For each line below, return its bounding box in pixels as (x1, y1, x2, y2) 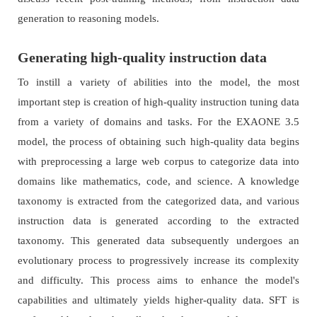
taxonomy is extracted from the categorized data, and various (17, 195, 300, 207)
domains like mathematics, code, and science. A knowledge (17, 175, 300, 188)
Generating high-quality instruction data (17, 50, 267, 66)
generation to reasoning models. (17, 13, 159, 25)
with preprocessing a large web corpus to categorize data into (17, 156, 300, 168)
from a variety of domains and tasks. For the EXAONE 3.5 (17, 116, 300, 128)
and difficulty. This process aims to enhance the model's (17, 275, 300, 287)
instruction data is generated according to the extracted (17, 215, 300, 227)
